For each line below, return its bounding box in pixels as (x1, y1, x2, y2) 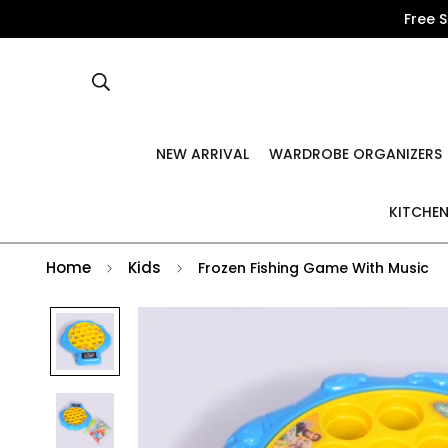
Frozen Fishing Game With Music (198, 257, 429, 278)
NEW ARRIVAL (156, 144, 249, 165)
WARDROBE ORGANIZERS (269, 144, 442, 165)
